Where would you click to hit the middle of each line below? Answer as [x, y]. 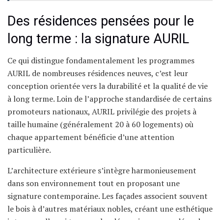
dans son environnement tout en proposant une [94, 183]
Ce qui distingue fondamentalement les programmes [101, 61]
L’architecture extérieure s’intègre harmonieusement [102, 171]
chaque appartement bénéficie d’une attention [91, 137]
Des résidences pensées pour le [101, 21]
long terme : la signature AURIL [98, 39]
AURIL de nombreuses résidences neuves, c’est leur [98, 73]
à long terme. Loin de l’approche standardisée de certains [110, 99]
